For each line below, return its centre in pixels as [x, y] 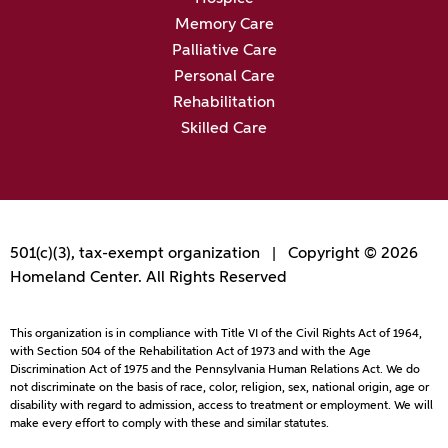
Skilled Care [224, 129]
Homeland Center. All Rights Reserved [148, 278]
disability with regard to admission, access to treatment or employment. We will [221, 405]
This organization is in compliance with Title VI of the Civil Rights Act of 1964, [216, 333]
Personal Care [224, 77]
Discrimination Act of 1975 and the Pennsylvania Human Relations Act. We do [215, 369]
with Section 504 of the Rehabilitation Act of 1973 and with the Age [190, 351]
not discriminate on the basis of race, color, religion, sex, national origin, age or [219, 387]
